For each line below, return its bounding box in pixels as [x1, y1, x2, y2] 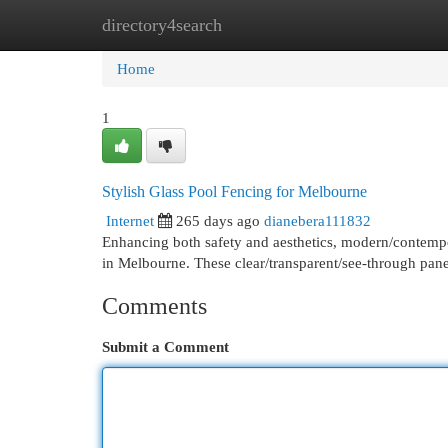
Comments [102, 293, 207, 319]
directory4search [102, 15, 222, 35]
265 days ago [176, 212, 260, 229]
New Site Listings [200, 16, 309, 33]
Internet [106, 212, 154, 229]
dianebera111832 [264, 212, 371, 229]
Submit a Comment [102, 338, 229, 355]
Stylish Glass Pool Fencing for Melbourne [102, 183, 367, 200]
